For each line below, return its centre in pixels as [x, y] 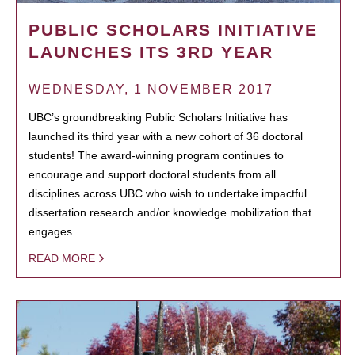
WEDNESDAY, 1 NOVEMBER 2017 [151, 89]
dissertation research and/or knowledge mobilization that [170, 212]
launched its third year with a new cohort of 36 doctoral [166, 136]
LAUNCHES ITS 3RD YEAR [151, 52]
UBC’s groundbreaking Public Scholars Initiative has [158, 117]
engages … [57, 231]
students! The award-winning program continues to [156, 155]
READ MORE [62, 258]
